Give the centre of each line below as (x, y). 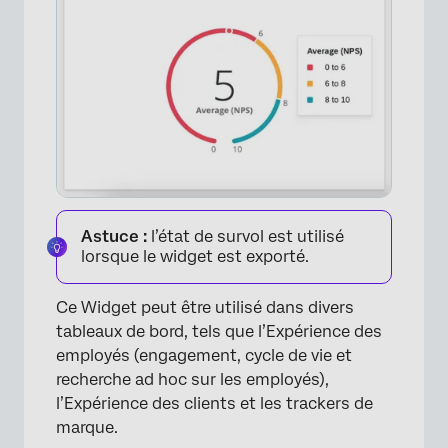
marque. (87, 428)
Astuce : (114, 237)
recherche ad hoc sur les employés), (192, 380)
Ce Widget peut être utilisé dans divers (205, 308)
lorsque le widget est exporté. (195, 257)
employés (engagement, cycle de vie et (204, 356)
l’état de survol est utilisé (245, 237)
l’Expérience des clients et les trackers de (214, 404)
